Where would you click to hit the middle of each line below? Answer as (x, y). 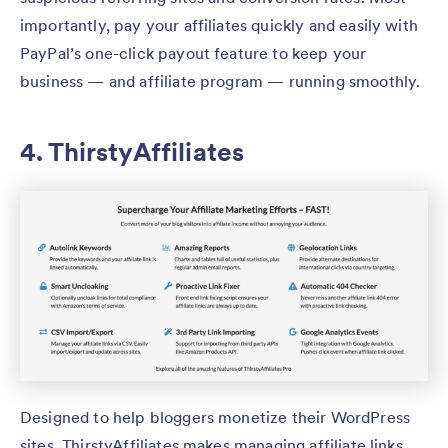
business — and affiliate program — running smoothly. (220, 80)
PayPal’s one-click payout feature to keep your (193, 52)
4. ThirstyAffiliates (132, 151)
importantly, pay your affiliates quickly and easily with (219, 24)
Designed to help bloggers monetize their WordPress (215, 417)
